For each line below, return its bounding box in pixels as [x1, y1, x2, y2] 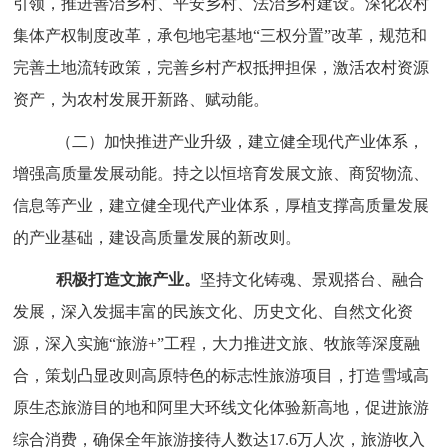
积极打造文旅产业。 [56, 271, 201, 288]
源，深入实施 [13, 335, 110, 352]
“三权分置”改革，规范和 [253, 27, 428, 44]
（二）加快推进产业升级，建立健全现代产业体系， [56, 133, 425, 150]
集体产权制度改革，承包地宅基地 [13, 27, 254, 44]
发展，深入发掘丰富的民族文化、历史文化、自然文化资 [13, 303, 414, 320]
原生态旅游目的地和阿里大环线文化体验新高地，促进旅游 [13, 399, 430, 416]
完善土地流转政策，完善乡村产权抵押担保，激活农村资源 [13, 59, 430, 76]
